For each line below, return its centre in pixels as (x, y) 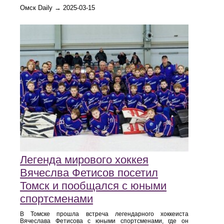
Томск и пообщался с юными (93, 185)
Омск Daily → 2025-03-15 (57, 8)
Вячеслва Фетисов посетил (89, 172)
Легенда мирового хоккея (84, 159)
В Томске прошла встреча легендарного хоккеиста (104, 214)
